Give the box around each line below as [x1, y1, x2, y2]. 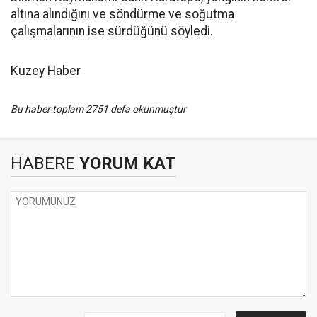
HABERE [11, 154, 75, 173]
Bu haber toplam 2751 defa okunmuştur [11, 103, 186, 115]
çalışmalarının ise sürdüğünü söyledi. [11, 24, 213, 38]
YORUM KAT [75, 154, 176, 173]
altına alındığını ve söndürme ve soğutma [11, 7, 234, 21]
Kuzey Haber [11, 64, 81, 78]
